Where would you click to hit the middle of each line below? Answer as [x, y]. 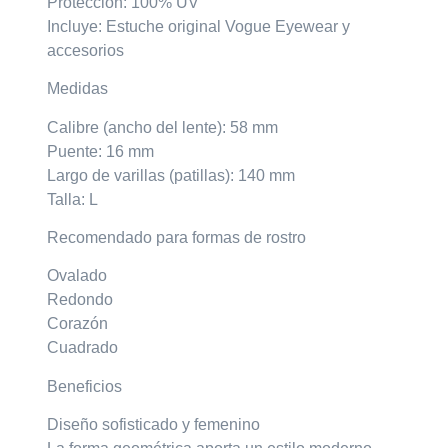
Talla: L [73, 199]
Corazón [78, 324]
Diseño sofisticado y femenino [154, 425]
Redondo [80, 300]
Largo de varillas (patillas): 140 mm [171, 175]
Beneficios [85, 386]
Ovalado [77, 276]
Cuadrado [83, 348]
